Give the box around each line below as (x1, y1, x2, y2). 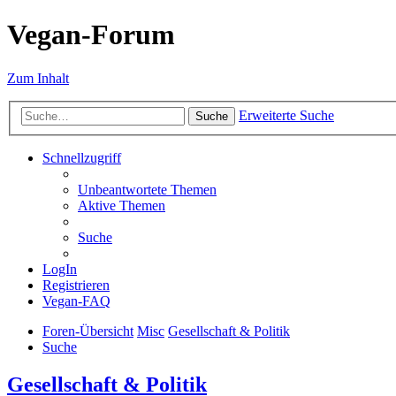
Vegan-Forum (7, 19, 175, 51)
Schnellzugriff (42, 150, 121, 166)
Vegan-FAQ (42, 293, 110, 309)
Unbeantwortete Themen (78, 182, 217, 198)
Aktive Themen (78, 198, 165, 214)
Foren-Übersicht (42, 324, 133, 339)
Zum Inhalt (7, 70, 69, 86)
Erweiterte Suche (239, 108, 334, 124)
